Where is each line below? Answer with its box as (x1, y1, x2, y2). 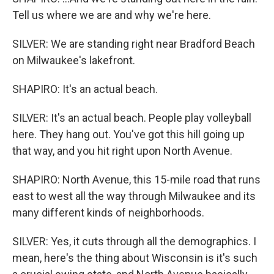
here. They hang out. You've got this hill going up (12, 128, 245, 141)
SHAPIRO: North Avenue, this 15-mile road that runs (12, 173, 261, 186)
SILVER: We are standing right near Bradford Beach (12, 37, 255, 50)
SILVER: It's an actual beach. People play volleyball (12, 111, 251, 124)
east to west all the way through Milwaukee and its (12, 190, 256, 202)
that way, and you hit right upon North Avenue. (12, 144, 232, 157)
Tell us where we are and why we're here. (12, 9, 211, 21)
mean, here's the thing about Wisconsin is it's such (12, 251, 257, 264)
